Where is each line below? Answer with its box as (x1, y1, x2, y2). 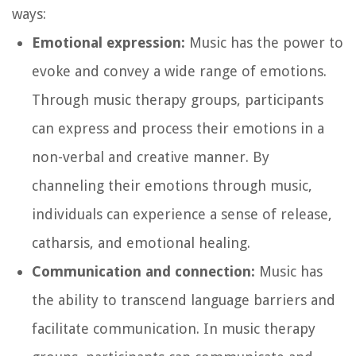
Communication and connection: (32, 262, 255, 280)
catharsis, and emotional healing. (32, 234, 250, 251)
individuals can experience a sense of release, (32, 205, 332, 222)
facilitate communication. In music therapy (32, 319, 315, 337)
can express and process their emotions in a (32, 119, 324, 137)
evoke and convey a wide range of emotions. (32, 62, 327, 79)
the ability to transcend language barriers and (32, 291, 335, 308)
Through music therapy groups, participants (32, 91, 323, 108)
